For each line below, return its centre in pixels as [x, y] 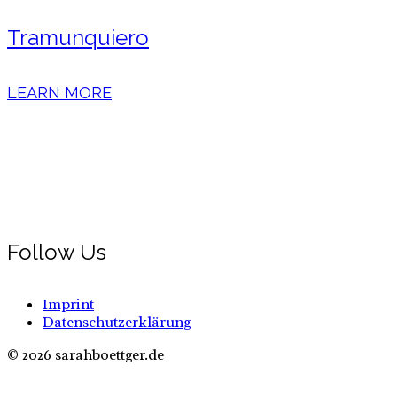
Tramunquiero [78, 38]
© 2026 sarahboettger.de [86, 355]
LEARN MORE [59, 93]
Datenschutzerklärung [117, 323]
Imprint [68, 305]
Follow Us [57, 253]
